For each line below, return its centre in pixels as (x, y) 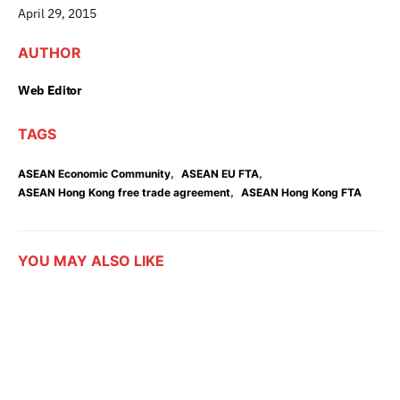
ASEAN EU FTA (220, 173)
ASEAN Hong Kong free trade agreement (124, 192)
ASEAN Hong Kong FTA (301, 192)
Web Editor (50, 90)
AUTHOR (50, 52)
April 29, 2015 (57, 13)
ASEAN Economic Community (94, 173)
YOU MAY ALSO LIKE (91, 260)
